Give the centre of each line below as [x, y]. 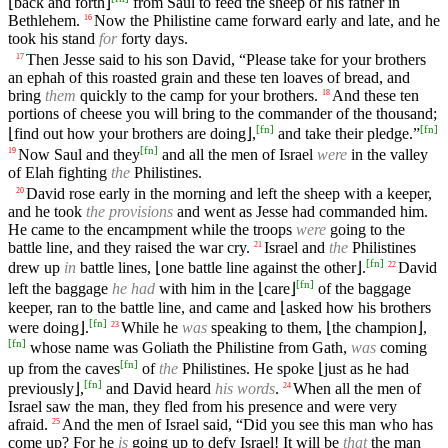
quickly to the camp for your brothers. [197, 96]
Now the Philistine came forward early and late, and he [267, 20]
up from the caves [64, 368]
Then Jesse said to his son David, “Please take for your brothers [226, 60]
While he [151, 327]
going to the [365, 229]
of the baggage [362, 288]
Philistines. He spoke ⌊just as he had [293, 368]
